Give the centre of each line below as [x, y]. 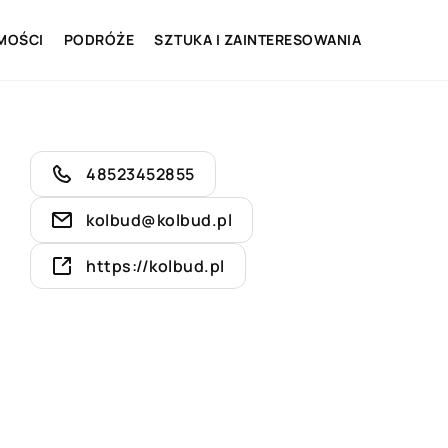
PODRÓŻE [98, 39]
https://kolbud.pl [155, 266]
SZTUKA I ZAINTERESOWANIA [257, 39]
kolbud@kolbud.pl [159, 220]
